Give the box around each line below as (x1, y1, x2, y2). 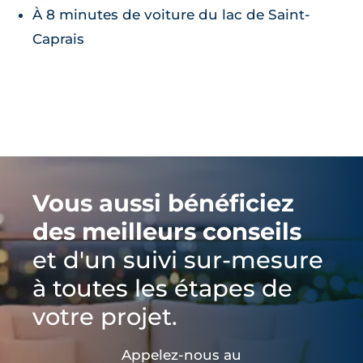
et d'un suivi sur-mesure (32, 245, 323, 274)
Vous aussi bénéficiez (32, 188, 294, 217)
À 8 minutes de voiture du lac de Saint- (32, 6, 310, 23)
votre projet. (32, 301, 177, 331)
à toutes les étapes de (32, 273, 293, 302)
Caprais (32, 30, 84, 47)
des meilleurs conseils (32, 216, 301, 246)
